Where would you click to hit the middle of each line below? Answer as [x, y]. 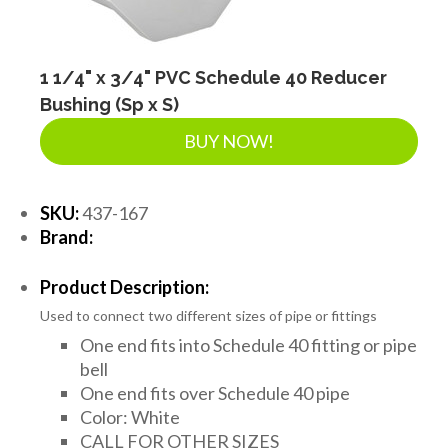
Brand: [66, 236]
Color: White [130, 416]
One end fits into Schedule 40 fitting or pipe [248, 344]
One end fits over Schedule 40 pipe [215, 392]
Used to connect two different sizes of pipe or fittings [208, 315]
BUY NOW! [229, 140]
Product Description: [124, 286]
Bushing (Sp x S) [109, 104]
